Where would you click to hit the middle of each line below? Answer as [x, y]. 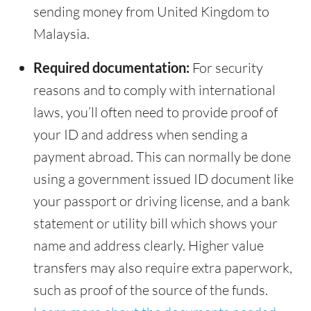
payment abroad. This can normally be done [162, 157]
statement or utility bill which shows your [155, 224]
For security [226, 68]
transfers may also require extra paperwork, [163, 268]
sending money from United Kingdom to [151, 12]
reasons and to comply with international [154, 90]
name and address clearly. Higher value [149, 246]
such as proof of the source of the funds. [151, 290]
